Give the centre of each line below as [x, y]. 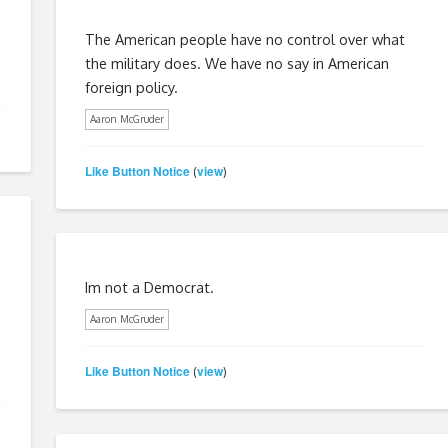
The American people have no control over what [244, 38]
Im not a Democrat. [149, 286]
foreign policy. [131, 86]
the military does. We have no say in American [236, 62]
